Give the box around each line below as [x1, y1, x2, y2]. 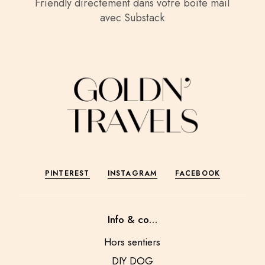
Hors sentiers [104, 235, 161, 250]
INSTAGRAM [107, 168, 157, 179]
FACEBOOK [174, 168, 221, 179]
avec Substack [100, 10, 165, 26]
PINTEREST [44, 168, 90, 179]
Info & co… [107, 212, 157, 227]
